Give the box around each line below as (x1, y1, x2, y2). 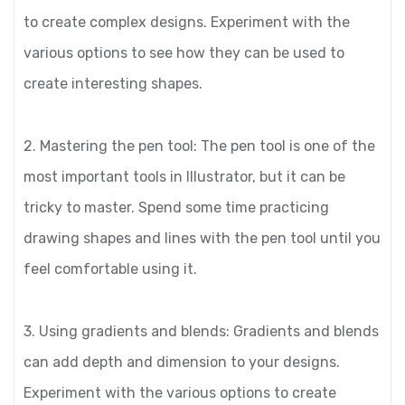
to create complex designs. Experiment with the (24, 14, 350, 31)
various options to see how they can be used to (24, 44, 344, 61)
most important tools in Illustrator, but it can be (24, 168, 345, 185)
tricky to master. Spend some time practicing (24, 199, 329, 216)
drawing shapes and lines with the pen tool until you (24, 230, 381, 247)
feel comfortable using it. (24, 260, 197, 278)
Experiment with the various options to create (24, 384, 336, 401)
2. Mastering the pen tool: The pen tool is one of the (24, 137, 375, 155)
